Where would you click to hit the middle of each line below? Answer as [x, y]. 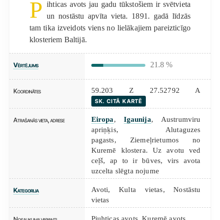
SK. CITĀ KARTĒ [118, 101]
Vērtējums [26, 65]
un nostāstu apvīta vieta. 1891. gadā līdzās [119, 16]
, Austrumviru [176, 119]
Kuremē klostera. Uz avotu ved [146, 150]
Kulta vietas [141, 189]
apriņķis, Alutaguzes [146, 129]
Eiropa [102, 119]
